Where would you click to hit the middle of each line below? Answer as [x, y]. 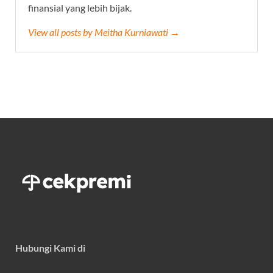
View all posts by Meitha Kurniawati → [104, 32]
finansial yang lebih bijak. [80, 8]
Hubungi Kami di [50, 248]
